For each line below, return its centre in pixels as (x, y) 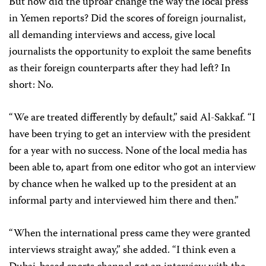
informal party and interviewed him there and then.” (124, 202)
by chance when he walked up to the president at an (123, 185)
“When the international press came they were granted (130, 234)
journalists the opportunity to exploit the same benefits (130, 53)
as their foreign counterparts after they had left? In (120, 69)
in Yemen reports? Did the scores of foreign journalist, (127, 19)
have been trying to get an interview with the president (130, 135)
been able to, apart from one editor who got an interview (132, 168)
